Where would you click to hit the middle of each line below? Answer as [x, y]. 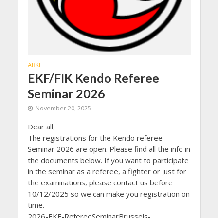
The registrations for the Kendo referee [95, 138]
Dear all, [41, 127]
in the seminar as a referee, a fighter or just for [107, 171]
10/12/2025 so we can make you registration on [109, 194]
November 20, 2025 [63, 108]
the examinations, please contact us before [100, 182]
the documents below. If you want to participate [108, 160]
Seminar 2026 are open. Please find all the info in [109, 149]
